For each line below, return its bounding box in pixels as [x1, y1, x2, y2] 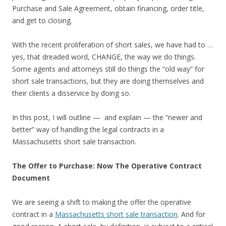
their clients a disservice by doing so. [12, 88, 131, 98]
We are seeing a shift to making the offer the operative [12, 197, 191, 207]
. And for [178, 209, 205, 219]
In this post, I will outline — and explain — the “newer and [12, 112, 202, 122]
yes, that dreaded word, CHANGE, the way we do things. [12, 52, 196, 62]
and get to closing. [12, 16, 72, 25]
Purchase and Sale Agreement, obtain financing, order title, [12, 4, 204, 13]
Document [12, 173, 50, 183]
